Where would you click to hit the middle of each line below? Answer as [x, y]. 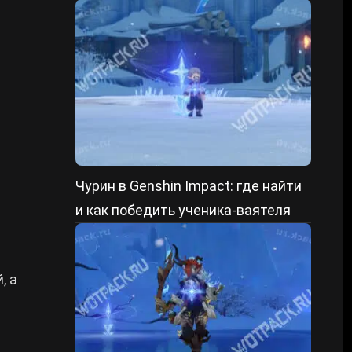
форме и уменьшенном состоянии [188, 11]
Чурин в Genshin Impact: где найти [189, 186]
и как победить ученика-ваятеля [183, 210]
